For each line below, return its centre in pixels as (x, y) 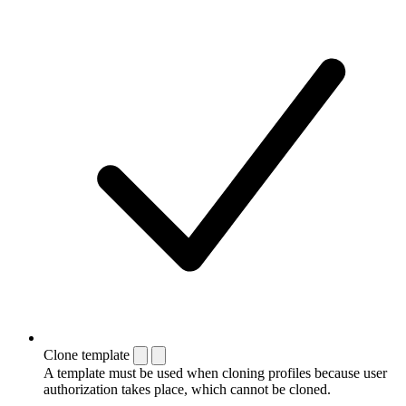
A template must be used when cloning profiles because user (215, 372)
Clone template (87, 354)
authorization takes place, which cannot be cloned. (187, 389)
